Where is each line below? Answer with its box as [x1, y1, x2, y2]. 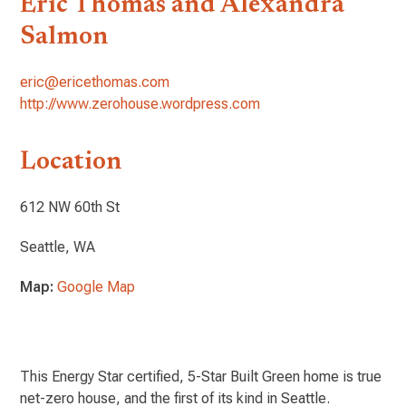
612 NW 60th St [20, 198, 121, 216]
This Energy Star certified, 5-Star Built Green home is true [20, 367, 382, 385]
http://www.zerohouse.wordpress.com [20, 94, 261, 112]
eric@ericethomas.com [20, 72, 170, 91]
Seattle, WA [20, 237, 96, 256]
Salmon [20, 24, 110, 50]
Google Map [57, 277, 136, 295]
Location [20, 149, 123, 175]
